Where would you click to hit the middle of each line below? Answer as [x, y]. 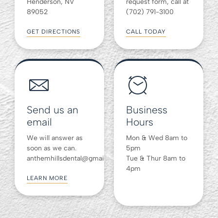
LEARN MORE [47, 178]
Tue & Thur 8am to [156, 159]
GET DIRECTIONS [54, 31]
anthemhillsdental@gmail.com [74, 159]
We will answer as [55, 138]
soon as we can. [52, 148]
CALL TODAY [146, 31]
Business [147, 110]
